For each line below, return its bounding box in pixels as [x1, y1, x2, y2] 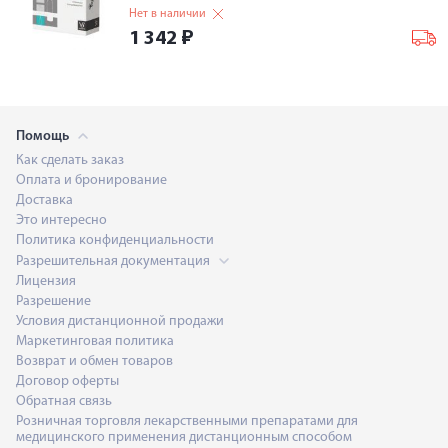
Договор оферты [16, 374, 119, 389]
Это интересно [16, 213, 107, 228]
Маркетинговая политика [16, 334, 174, 349]
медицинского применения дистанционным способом [16, 430, 352, 445]
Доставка [16, 193, 73, 208]
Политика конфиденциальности [16, 233, 214, 248]
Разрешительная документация [16, 254, 213, 269]
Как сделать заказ [16, 153, 124, 168]
